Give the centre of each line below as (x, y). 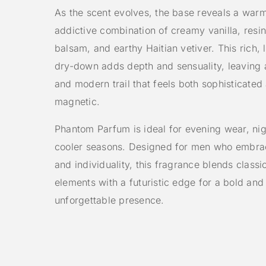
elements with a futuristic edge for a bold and (159, 183)
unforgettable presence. (110, 200)
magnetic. (77, 102)
